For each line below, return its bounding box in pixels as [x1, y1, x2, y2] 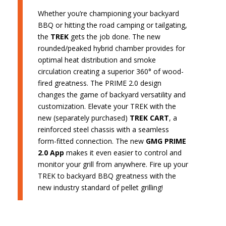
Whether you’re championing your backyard [37, 9, 179, 19]
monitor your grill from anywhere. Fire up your [37, 159, 188, 169]
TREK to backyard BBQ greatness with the [37, 171, 176, 181]
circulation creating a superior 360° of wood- [37, 67, 184, 77]
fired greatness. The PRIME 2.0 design [37, 78, 161, 88]
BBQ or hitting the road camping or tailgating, [37, 20, 187, 30]
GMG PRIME [145, 136, 186, 146]
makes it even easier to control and [64, 148, 182, 158]
